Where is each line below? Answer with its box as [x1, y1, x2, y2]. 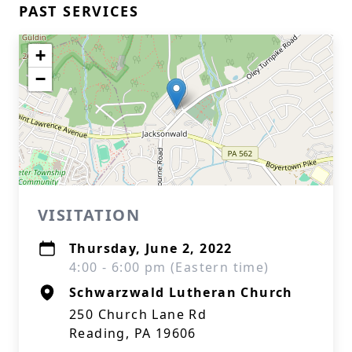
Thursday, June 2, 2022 [69, 240, 233, 257]
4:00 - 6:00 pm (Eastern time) [69, 258, 269, 276]
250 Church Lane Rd [69, 306, 207, 323]
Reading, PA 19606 [69, 324, 196, 342]
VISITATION [38, 204, 140, 225]
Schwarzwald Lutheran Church [69, 284, 293, 301]
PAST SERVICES [19, 2, 139, 20]
